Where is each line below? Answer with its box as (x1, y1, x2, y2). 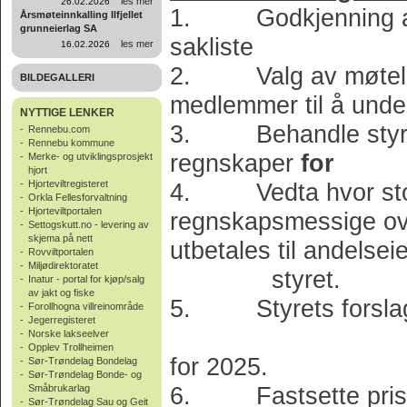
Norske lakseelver (28, 328, 109, 339)
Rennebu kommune (28, 137, 114, 148)
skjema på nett (28, 233, 93, 243)
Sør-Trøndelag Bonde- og (28, 369, 142, 380)
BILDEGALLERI (20, 72, 94, 83)
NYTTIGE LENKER (20, 106, 114, 119)
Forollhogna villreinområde (28, 301, 144, 312)
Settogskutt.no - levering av (28, 219, 149, 230)
